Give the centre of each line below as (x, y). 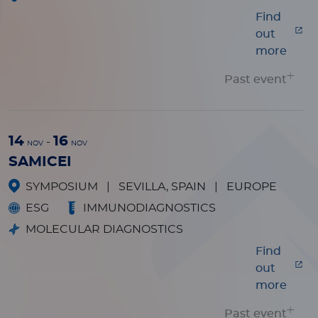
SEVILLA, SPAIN (164, 187)
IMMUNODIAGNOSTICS (149, 208)
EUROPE (252, 187)
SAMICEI (40, 162)
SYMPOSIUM (63, 187)
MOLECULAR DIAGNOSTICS (104, 229)
